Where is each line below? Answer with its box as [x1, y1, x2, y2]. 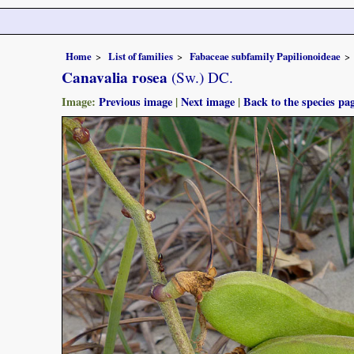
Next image [181, 92, 235, 110]
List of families [108, 48, 173, 63]
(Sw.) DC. [168, 66, 233, 87]
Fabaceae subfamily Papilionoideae [190, 48, 341, 63]
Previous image [99, 92, 172, 110]
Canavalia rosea [62, 66, 168, 88]
